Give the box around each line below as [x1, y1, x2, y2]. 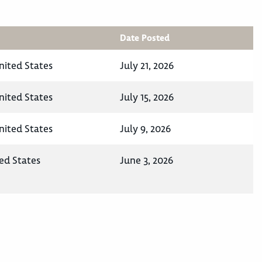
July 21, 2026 [120, 59, 174, 73]
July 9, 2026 [120, 122, 171, 136]
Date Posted [120, 32, 170, 44]
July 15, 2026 [120, 91, 174, 104]
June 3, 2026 [120, 154, 173, 167]
